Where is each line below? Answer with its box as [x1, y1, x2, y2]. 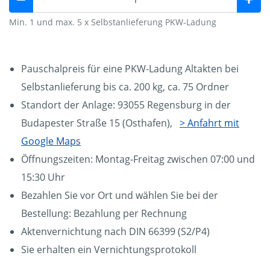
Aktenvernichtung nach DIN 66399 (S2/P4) [21, 225, 210, 239]
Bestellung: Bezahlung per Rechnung [21, 207, 187, 221]
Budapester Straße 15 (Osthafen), [21, 116, 180, 130]
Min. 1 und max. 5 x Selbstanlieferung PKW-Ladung [9, 16, 216, 28]
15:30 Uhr [21, 171, 65, 184]
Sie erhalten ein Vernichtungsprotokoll [21, 243, 196, 257]
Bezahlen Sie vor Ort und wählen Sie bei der [21, 189, 218, 202]
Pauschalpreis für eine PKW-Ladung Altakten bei [21, 62, 239, 76]
